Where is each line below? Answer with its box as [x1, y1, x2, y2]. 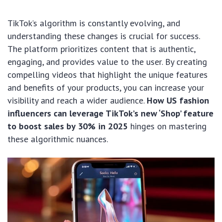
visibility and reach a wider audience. [7, 95, 147, 106]
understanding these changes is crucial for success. [7, 30, 200, 42]
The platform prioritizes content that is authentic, [7, 43, 195, 55]
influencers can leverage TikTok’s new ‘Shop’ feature [7, 108, 214, 119]
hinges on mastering [128, 120, 207, 132]
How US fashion [147, 95, 209, 106]
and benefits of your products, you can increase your [7, 82, 204, 93]
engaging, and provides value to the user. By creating [7, 56, 207, 67]
